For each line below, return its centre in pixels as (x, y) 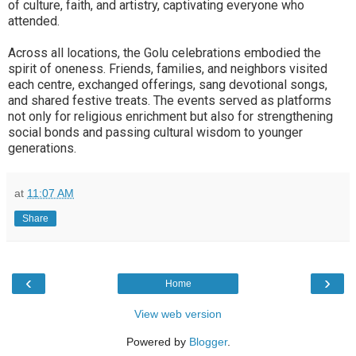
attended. (34, 21)
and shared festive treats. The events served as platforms (170, 100)
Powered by (157, 341)
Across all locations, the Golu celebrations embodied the (164, 52)
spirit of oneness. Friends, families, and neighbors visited (168, 68)
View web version (178, 313)
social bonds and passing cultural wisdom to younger (155, 132)
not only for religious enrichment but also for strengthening (170, 116)
